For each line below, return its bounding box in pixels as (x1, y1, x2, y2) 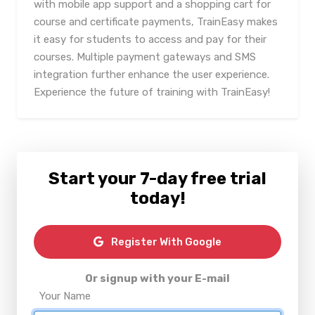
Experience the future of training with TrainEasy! (34, 86, 270, 98)
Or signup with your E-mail (85, 272, 230, 285)
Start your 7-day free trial (49, 169, 266, 188)
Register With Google (109, 236, 221, 248)
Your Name (39, 290, 91, 302)
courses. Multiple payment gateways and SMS (34, 51, 256, 63)
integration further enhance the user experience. (34, 68, 269, 81)
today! (129, 188, 186, 208)
